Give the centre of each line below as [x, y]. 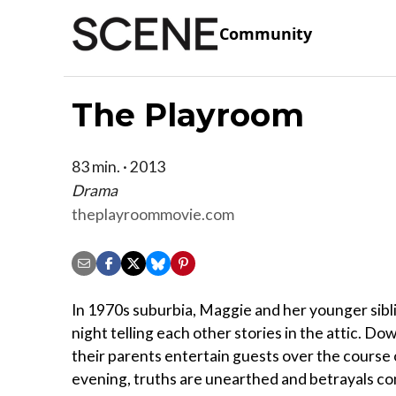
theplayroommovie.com [153, 214]
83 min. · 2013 [118, 166]
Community [266, 34]
